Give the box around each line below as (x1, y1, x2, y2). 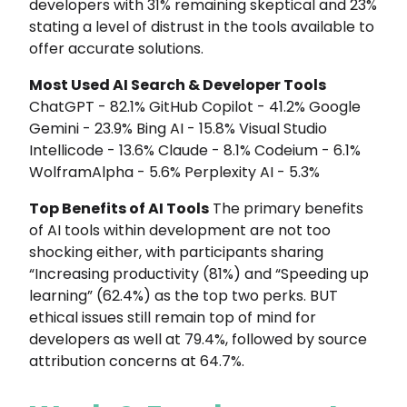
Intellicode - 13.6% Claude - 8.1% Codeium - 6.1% (29, 139, 361, 161)
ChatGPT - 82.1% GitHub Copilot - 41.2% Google (29, 95, 361, 117)
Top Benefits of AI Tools (29, 197, 209, 219)
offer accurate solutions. (29, 37, 203, 59)
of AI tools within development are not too (29, 219, 331, 241)
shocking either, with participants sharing (29, 241, 323, 263)
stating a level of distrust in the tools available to (29, 15, 374, 37)
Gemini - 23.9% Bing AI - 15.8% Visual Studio (29, 117, 327, 139)
